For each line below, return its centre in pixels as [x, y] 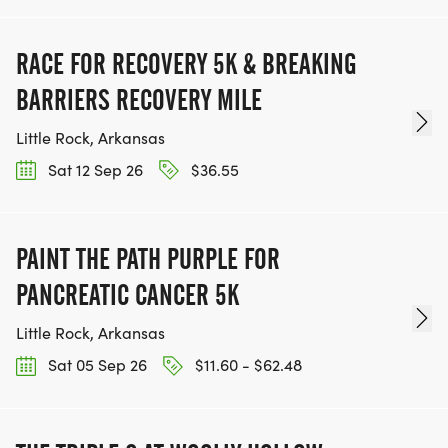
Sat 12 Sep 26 [93, 170]
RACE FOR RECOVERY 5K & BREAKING [186, 64]
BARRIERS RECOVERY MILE [139, 100]
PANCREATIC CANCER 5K [127, 295]
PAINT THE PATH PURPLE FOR [148, 259]
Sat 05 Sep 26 [95, 365]
